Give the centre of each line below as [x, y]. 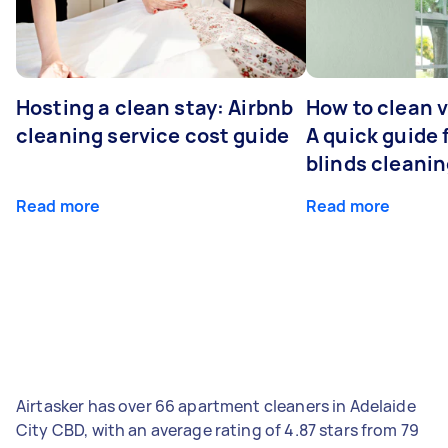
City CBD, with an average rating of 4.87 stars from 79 [218, 429]
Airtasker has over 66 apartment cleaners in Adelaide [216, 405]
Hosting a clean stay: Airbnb [155, 107]
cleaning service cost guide [153, 135]
